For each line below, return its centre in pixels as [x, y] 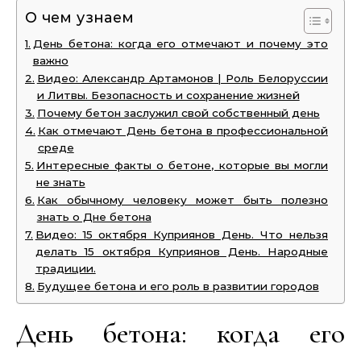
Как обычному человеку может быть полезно [182, 200]
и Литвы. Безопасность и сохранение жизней [168, 95]
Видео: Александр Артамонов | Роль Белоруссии [182, 78]
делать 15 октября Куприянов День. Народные [181, 251]
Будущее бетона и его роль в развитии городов [178, 286]
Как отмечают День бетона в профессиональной [183, 131]
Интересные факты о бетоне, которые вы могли [182, 165]
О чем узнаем [80, 18]
